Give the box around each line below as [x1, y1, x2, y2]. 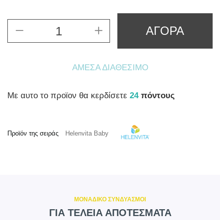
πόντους [141, 91, 175, 100]
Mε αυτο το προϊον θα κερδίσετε [7, 91, 130, 100]
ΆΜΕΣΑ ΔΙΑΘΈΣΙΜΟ [72, 63, 148, 72]
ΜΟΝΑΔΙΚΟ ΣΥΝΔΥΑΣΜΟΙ [74, 196, 146, 203]
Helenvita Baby [65, 130, 109, 137]
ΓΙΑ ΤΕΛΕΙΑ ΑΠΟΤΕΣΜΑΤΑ [49, 207, 171, 218]
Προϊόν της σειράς [7, 130, 60, 137]
